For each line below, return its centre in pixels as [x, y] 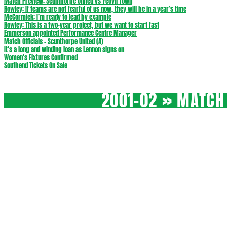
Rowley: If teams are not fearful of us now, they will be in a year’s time [95, 9]
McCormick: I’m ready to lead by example [58, 17]
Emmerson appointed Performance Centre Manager [70, 33]
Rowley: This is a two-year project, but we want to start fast [82, 25]
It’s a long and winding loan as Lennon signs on [64, 49]
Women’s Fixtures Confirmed [41, 58]
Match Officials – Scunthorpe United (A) [54, 41]
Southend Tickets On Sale [36, 66]
